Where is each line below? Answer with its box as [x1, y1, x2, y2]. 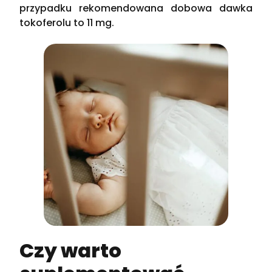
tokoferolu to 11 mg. [19, 16, 115, 30]
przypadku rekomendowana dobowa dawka [19, 1, 253, 16]
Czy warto [19, 237, 122, 265]
